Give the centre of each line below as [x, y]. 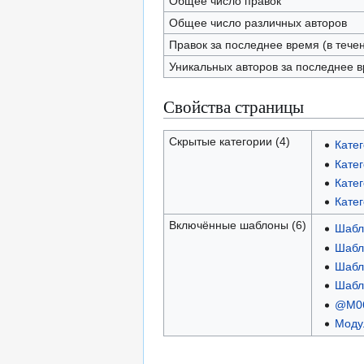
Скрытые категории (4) [229, 141]
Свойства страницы [234, 106]
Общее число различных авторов [258, 23]
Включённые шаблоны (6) [237, 225]
